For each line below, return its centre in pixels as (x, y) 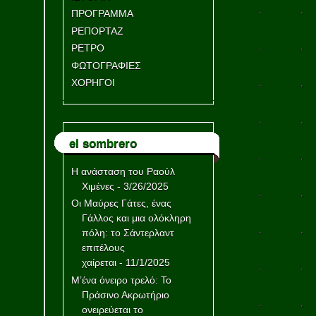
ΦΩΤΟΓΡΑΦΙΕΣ (106, 65)
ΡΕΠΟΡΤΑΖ (97, 31)
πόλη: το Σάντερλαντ (128, 233)
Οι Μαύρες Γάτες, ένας (121, 203)
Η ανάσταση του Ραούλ (123, 171)
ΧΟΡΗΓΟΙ (93, 83)
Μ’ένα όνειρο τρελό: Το (121, 280)
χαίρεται (99, 263)
